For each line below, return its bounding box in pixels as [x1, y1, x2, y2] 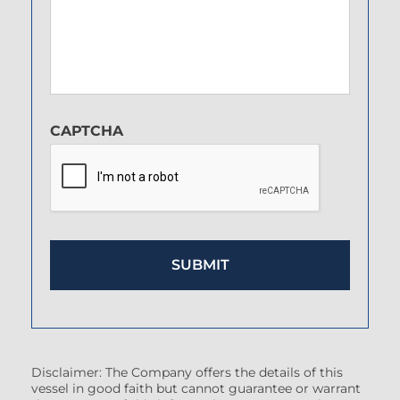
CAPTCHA [50, 122, 123, 140]
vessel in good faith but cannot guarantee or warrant [31, 380, 361, 397]
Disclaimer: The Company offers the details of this [31, 364, 343, 381]
